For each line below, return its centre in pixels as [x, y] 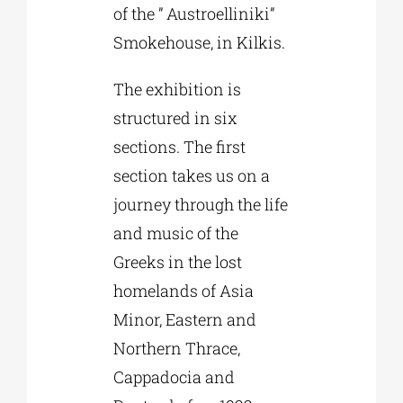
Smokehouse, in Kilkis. [199, 42]
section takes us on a [191, 175]
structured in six [175, 117]
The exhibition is [177, 89]
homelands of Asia [183, 290]
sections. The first [179, 146]
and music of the [175, 233]
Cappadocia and [174, 376]
